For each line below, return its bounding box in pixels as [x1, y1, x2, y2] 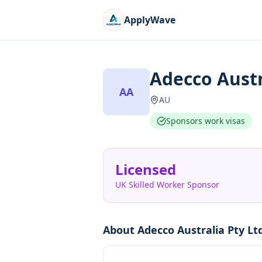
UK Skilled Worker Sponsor [115, 179, 219, 190]
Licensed [115, 160, 176, 179]
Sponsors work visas [166, 115, 245, 126]
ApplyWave [124, 13, 175, 26]
